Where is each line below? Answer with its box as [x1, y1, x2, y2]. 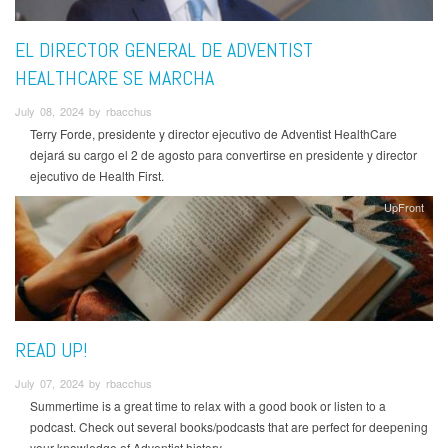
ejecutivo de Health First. [30, 167, 164, 185]
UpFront [384, 199, 425, 216]
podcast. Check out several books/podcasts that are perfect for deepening [30, 417, 428, 435]
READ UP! [15, 336, 88, 363]
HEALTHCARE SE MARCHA [15, 64, 214, 91]
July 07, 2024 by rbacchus [15, 374, 152, 391]
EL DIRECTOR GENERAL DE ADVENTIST [15, 36, 313, 63]
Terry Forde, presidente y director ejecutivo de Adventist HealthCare [30, 125, 397, 143]
